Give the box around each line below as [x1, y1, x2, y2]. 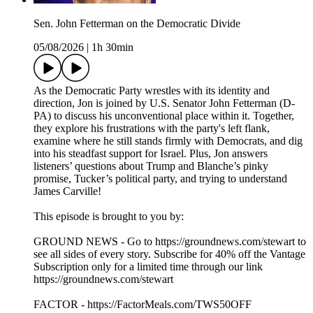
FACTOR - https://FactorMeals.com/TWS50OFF [34, 298, 252, 310]
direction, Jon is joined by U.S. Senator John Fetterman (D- [34, 96, 295, 109]
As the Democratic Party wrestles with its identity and [34, 84, 270, 96]
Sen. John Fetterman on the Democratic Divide [34, 17, 240, 29]
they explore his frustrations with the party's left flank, [34, 122, 270, 134]
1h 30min [92, 41, 133, 53]
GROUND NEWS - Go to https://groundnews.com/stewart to [34, 235, 306, 247]
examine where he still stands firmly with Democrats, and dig [34, 134, 303, 147]
